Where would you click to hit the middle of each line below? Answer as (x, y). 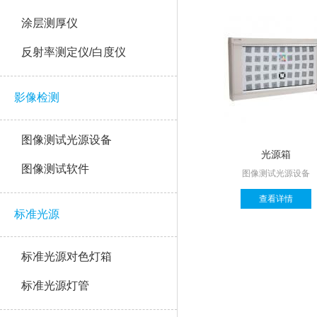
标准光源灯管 (55, 285)
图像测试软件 (55, 168)
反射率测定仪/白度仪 (74, 52)
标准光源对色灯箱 (67, 256)
